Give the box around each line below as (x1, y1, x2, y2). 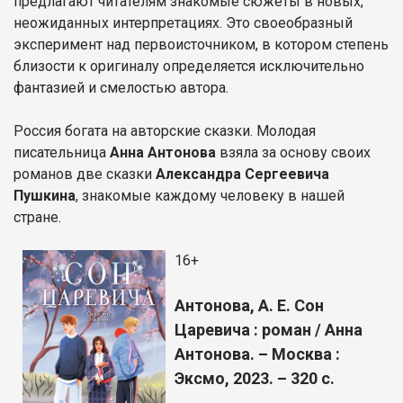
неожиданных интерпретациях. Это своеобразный (13, 13, 353, 31)
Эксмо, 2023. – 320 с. (175, 368, 338, 388)
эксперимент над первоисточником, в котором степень (13, 35, 389, 53)
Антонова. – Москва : (175, 344, 340, 363)
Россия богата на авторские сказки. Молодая (13, 121, 316, 139)
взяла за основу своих (216, 143, 371, 161)
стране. (13, 208, 61, 226)
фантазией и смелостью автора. (13, 78, 228, 96)
